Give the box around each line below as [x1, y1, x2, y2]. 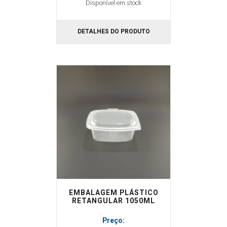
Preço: [102, 215, 125, 226]
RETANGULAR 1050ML [72, 196, 155, 206]
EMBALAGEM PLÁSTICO [68, 187, 159, 198]
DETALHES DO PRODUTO [77, 27, 150, 36]
